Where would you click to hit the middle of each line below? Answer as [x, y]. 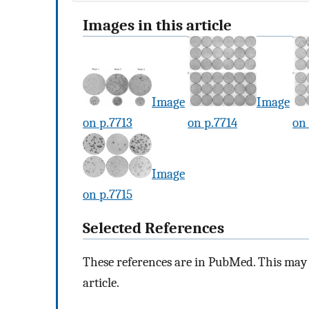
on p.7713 [108, 123]
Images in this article [157, 26]
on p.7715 [108, 195]
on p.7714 [212, 123]
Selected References [153, 229]
